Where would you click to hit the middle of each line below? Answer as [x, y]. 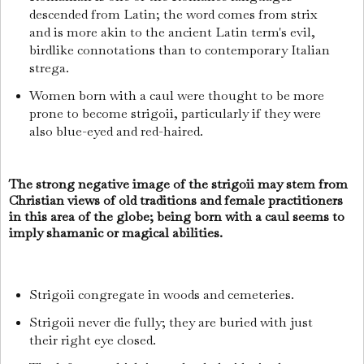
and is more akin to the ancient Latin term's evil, [172, 32]
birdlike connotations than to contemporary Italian [179, 50]
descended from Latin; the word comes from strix [173, 14]
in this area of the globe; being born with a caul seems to [177, 216]
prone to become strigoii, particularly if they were [175, 113]
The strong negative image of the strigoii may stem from [178, 184]
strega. [50, 67]
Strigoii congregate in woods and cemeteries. [163, 295]
